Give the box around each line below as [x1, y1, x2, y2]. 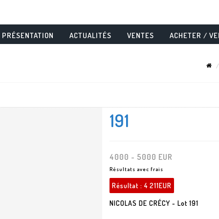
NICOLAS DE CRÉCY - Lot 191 [109, 199, 198, 207]
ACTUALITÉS [69, 31, 111, 40]
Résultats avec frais [109, 166, 163, 173]
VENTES [127, 31, 154, 40]
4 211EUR [144, 181, 172, 190]
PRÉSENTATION [2, 31, 54, 40]
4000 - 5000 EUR [109, 152, 173, 162]
